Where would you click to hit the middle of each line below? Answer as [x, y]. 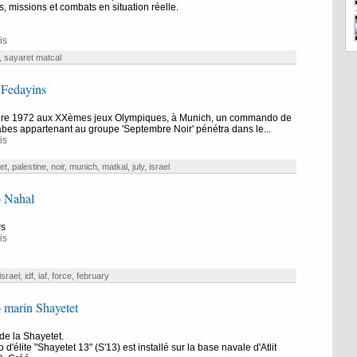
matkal [114, 167]
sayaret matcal [32, 57]
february [92, 276]
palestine [29, 167]
